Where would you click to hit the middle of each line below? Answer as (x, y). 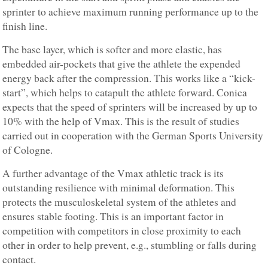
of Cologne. (28, 150)
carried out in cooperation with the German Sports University (133, 135)
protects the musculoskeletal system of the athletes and (120, 202)
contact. (19, 259)
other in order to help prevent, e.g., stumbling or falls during (130, 245)
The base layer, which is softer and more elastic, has (112, 49)
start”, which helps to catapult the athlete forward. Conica (125, 92)
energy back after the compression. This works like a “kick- (129, 78)
